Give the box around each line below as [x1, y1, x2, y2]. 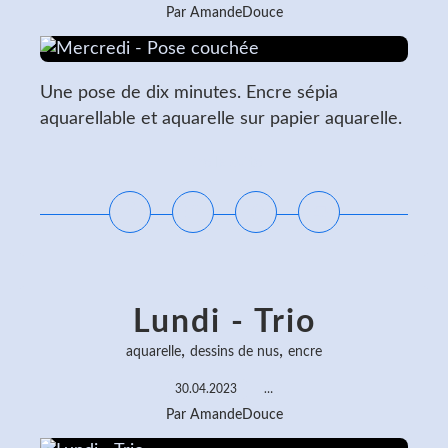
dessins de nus [190, 345, 279, 359]
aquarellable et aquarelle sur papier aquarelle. [40, 110, 402, 128]
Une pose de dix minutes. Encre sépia [40, 84, 338, 102]
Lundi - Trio [132, 306, 316, 338]
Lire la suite [186, 155, 262, 170]
